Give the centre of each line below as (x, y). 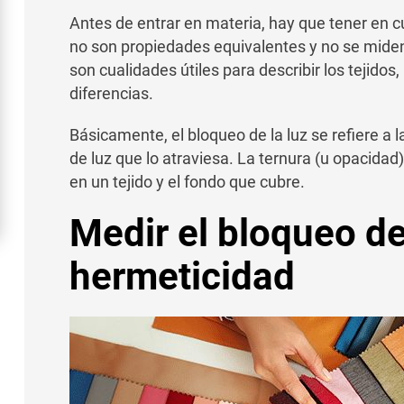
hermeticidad (182, 277)
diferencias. (111, 94)
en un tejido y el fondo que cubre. (187, 182)
